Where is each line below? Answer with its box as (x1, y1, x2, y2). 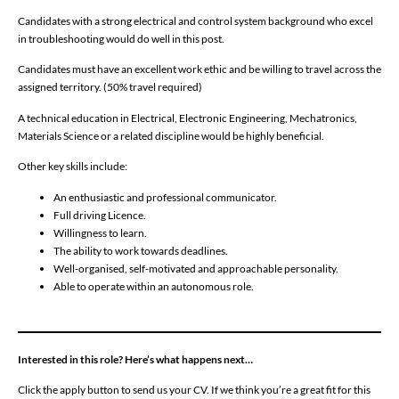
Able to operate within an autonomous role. (53, 279, 254, 293)
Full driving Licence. (53, 208, 146, 222)
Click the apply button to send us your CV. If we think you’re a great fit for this (18, 383, 370, 397)
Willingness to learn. (53, 225, 147, 240)
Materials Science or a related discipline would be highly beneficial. (18, 128, 324, 142)
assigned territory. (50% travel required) (18, 80, 202, 94)
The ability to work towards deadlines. (53, 243, 228, 257)
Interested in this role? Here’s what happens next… (18, 352, 253, 366)
